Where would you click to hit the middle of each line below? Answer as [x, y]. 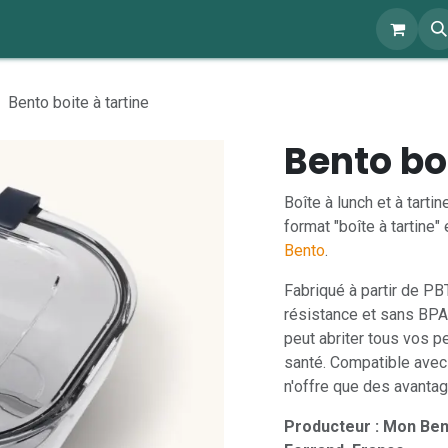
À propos [83, 28]
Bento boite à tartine [78, 102]
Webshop [223, 28]
